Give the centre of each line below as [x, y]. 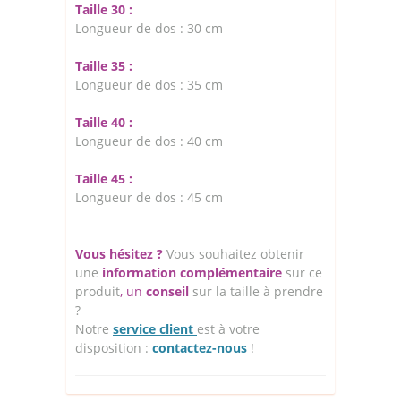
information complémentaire [194, 272]
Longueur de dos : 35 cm [149, 84]
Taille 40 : [106, 122]
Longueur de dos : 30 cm [149, 28]
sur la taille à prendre [256, 291]
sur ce [304, 272]
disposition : [114, 347]
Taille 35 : [104, 65]
